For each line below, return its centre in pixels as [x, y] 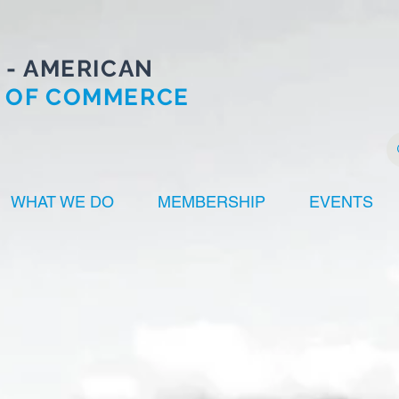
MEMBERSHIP [212, 202]
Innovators [266, 351]
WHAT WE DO [62, 202]
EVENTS [341, 202]
